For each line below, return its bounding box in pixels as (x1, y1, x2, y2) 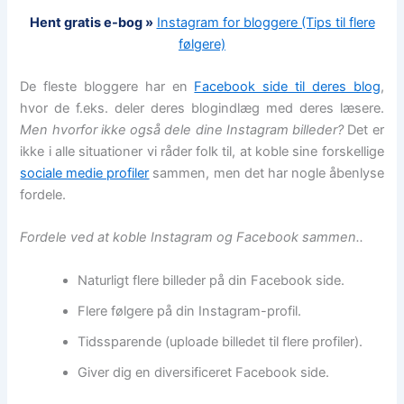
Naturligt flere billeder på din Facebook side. (78, 271, 345, 289)
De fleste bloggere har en (20, 78, 195, 95)
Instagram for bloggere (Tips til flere (156, 14, 375, 31)
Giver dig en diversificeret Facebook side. (78, 363, 330, 381)
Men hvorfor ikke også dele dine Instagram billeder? (20, 121, 344, 138)
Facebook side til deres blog (194, 78, 381, 95)
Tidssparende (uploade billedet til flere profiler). (78, 333, 363, 350)
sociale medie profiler (20, 164, 150, 181)
